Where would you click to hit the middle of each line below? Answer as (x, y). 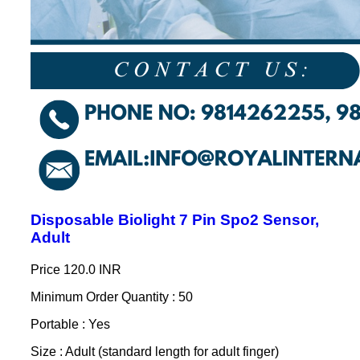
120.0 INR (92, 269)
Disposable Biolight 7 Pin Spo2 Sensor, (174, 219)
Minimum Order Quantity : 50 (111, 297)
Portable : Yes (70, 324)
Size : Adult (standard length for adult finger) (154, 351)
